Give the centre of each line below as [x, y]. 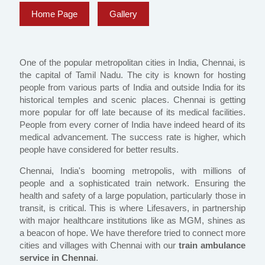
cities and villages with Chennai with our [99, 245]
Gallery [123, 14]
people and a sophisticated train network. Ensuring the [132, 183]
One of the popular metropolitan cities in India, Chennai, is [132, 63]
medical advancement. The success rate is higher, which [132, 137]
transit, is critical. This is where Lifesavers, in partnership [132, 208]
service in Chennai [58, 258]
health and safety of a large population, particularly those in [132, 196]
